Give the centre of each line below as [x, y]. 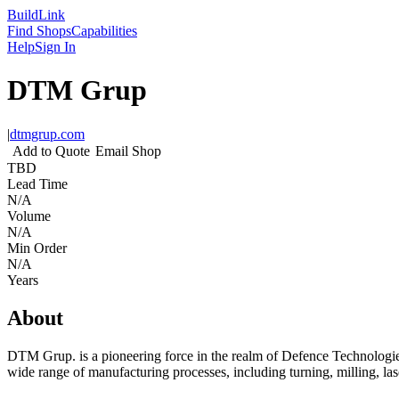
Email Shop [128, 151]
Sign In [55, 47]
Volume [29, 216]
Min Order [37, 248]
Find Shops [39, 31]
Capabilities [104, 31]
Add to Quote [51, 151]
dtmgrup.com [47, 134]
